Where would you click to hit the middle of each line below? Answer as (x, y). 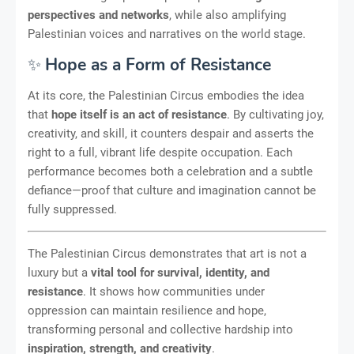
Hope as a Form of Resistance (158, 64)
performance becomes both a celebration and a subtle (170, 171)
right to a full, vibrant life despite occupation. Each (160, 152)
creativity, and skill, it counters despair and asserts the (171, 133)
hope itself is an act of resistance (139, 114)
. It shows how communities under (174, 291)
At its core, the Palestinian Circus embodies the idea (166, 95)
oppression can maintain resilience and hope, (147, 310)
